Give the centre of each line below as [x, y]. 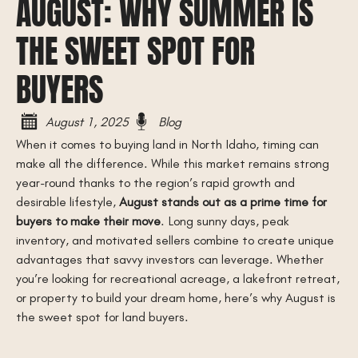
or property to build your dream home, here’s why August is [176, 297]
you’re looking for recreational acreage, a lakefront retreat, [178, 278]
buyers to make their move [88, 220]
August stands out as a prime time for [223, 201]
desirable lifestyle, [68, 201]
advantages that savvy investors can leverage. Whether [170, 259]
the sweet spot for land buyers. [102, 316]
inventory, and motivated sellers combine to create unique [175, 239]
